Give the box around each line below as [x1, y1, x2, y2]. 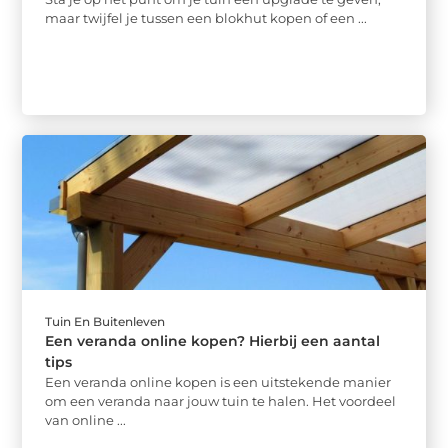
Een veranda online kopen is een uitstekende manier [45, 373, 392, 390]
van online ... [45, 411, 127, 428]
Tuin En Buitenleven [45, 313, 166, 329]
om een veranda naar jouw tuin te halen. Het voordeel [45, 392, 397, 409]
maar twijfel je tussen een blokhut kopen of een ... [45, 10, 368, 27]
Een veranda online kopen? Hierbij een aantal [45, 331, 381, 350]
